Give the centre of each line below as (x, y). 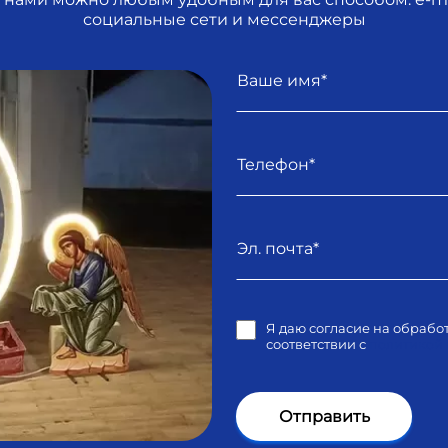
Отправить (324, 416)
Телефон (271, 142)
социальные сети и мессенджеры (224, 19)
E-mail (260, 226)
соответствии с (317, 343)
